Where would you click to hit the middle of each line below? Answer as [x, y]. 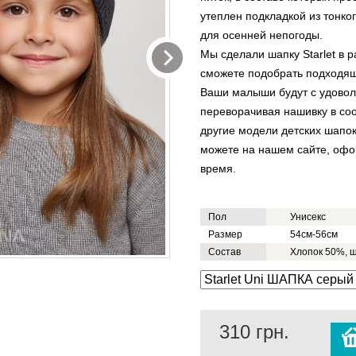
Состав [224, 252]
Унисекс [308, 217]
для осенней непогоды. [261, 35]
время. [220, 168]
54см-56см [314, 234]
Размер [225, 234]
